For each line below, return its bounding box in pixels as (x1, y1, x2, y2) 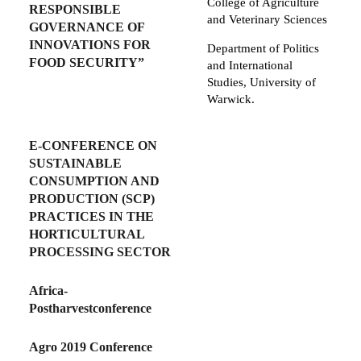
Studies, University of (207, 76, 316, 89)
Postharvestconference (29, 301, 151, 316)
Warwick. (207, 93, 255, 106)
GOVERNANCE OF (29, 20, 144, 35)
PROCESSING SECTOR (29, 245, 171, 259)
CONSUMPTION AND (29, 174, 160, 189)
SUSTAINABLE (29, 156, 122, 171)
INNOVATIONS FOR (29, 38, 151, 52)
